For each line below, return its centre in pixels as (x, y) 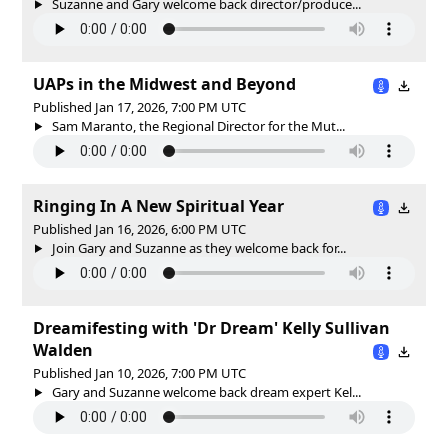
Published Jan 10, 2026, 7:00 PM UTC (139, 372)
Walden (63, 349)
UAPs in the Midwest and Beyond (164, 83)
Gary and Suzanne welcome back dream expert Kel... (204, 391)
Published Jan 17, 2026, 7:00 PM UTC (139, 106)
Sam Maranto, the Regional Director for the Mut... (196, 125)
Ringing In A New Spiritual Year (158, 205)
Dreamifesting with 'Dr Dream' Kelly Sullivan (211, 327)
